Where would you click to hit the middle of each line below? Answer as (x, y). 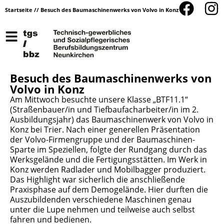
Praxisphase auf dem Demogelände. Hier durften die (109, 190)
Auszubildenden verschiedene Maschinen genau (101, 200)
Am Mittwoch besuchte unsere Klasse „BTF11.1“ (99, 100)
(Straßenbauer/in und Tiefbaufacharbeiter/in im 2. (104, 110)
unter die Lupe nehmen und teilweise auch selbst (102, 210)
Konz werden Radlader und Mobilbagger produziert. (108, 170)
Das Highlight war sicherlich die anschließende (97, 180)
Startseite (19, 10)
